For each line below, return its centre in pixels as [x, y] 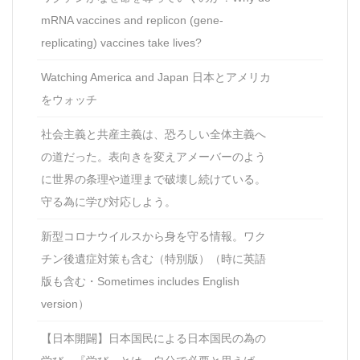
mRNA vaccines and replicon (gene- [132, 20]
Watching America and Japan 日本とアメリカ [156, 78]
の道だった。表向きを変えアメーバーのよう [153, 157]
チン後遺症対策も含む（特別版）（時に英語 [153, 259]
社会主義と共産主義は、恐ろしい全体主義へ [153, 135]
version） [65, 304]
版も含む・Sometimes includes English [140, 282]
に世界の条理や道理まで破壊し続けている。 [153, 180]
